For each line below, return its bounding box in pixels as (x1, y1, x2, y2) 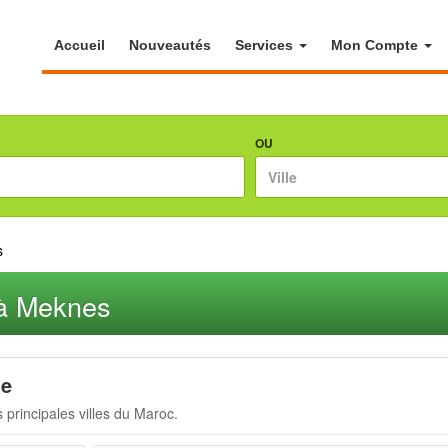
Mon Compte (331, 37, 423, 53)
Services (235, 37, 298, 53)
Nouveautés (129, 37, 212, 53)
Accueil (54, 37, 106, 53)
